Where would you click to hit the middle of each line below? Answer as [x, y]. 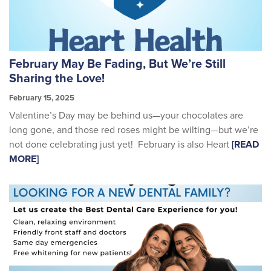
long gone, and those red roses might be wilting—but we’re [134, 130]
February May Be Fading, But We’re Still [117, 64]
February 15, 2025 [42, 98]
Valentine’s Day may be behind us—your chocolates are [126, 115]
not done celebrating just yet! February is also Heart [120, 144]
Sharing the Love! [57, 79]
